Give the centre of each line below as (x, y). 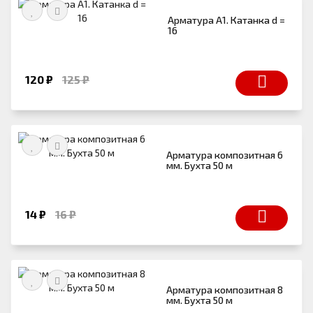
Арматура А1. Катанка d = (227, 20)
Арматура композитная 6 (225, 154)
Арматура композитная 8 (225, 289)
